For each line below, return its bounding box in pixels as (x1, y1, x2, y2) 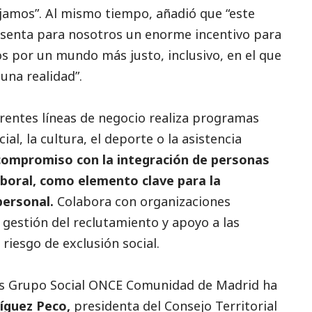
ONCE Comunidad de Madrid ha (85, 276, 277, 293)
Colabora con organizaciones (54, 192, 231, 210)
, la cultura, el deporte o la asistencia (19, 130, 242, 147)
